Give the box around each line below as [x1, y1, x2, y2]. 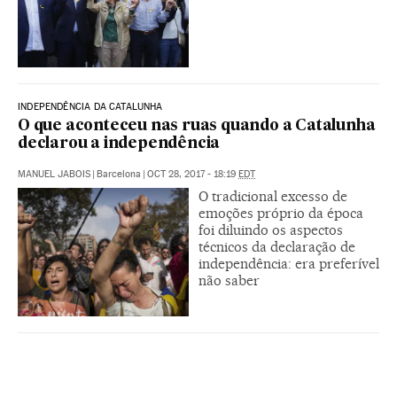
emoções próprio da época [198, 204, 363, 222]
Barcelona [97, 167, 141, 180]
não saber [198, 271, 260, 289]
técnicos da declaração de [198, 237, 355, 255]
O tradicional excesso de [198, 187, 347, 205]
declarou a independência [18, 136, 221, 152]
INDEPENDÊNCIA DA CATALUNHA [18, 100, 163, 113]
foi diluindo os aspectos [198, 221, 343, 238]
